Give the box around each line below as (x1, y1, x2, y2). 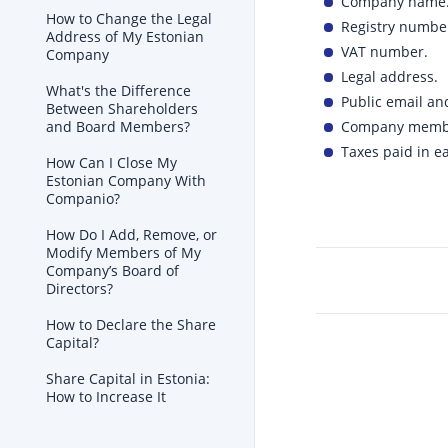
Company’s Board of (46, 262, 179, 280)
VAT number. (341, 42, 428, 61)
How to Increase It (46, 388, 166, 406)
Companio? (46, 190, 120, 208)
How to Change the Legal (46, 10, 212, 28)
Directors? (46, 280, 113, 298)
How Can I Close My (46, 154, 177, 172)
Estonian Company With (46, 172, 206, 190)
